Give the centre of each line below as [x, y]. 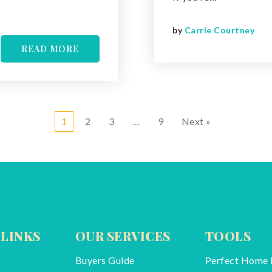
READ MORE [50, 49]
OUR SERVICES [123, 236]
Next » [196, 121]
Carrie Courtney [219, 30]
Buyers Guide [105, 260]
